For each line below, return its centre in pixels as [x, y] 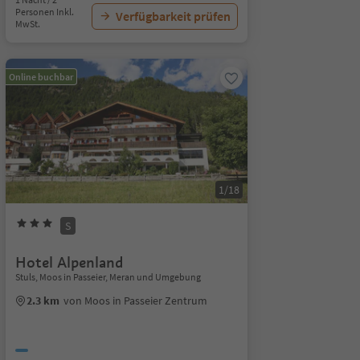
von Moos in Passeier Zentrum [135, 301]
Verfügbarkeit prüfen [173, 16]
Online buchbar [41, 77]
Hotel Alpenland [69, 262]
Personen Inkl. [44, 12]
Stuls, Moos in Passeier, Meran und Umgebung [108, 277]
